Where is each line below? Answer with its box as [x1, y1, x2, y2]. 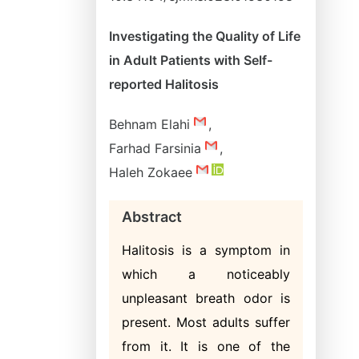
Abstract [122, 208, 182, 225]
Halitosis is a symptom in [122, 242, 290, 258]
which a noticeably [122, 266, 290, 282]
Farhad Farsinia [109, 140, 205, 156]
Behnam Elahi [109, 116, 194, 132]
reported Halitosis [109, 76, 219, 92]
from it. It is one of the [122, 338, 290, 354]
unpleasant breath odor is [122, 290, 290, 306]
